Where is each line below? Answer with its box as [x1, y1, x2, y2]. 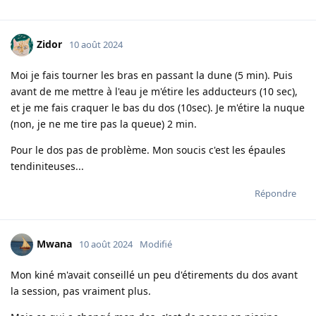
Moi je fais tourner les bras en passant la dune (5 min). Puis [11, 68, 293, 83]
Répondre [255, 187, 296, 200]
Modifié [140, 237, 172, 250]
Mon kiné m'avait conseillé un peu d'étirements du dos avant [11, 268, 298, 282]
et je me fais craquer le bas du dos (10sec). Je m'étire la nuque [11, 101, 305, 115]
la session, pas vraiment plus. [11, 284, 151, 298]
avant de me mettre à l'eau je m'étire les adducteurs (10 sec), [11, 85, 298, 99]
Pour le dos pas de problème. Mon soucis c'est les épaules [11, 143, 286, 157]
